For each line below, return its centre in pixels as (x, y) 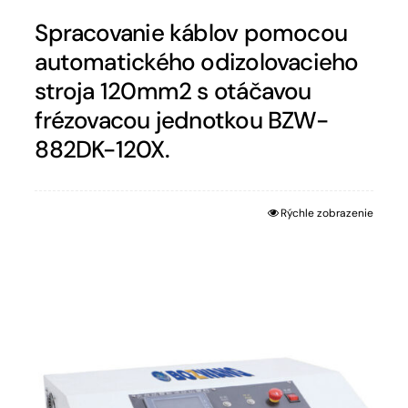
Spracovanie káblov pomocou (191, 33)
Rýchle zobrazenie (326, 214)
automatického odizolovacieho (197, 62)
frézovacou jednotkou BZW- (181, 121)
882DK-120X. (102, 150)
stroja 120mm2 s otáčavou (173, 92)
